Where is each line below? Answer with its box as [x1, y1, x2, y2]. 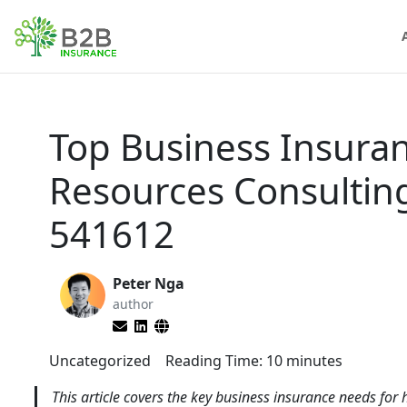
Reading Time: [165, 351, 263, 371]
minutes [286, 351, 342, 371]
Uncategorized [49, 351, 151, 371]
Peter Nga [113, 273, 184, 293]
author [113, 295, 154, 313]
